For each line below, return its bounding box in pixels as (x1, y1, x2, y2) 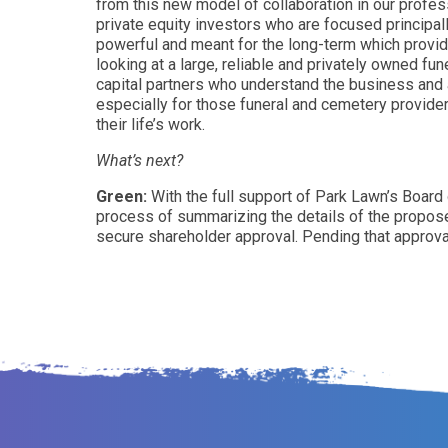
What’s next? (96, 151, 183, 170)
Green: (96, 187, 151, 206)
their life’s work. (96, 115, 209, 134)
